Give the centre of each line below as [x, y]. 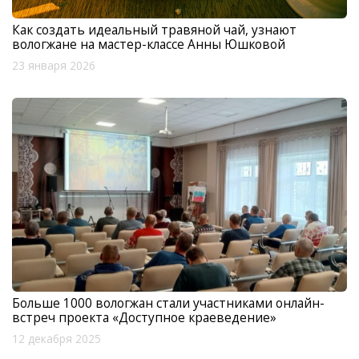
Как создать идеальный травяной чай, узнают [154, 30]
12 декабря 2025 [56, 339]
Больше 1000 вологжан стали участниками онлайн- [168, 303]
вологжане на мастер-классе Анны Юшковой [149, 44]
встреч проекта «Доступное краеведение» [144, 317]
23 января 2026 [54, 66]
